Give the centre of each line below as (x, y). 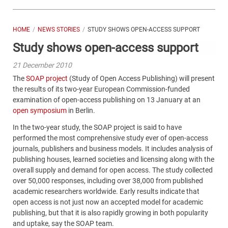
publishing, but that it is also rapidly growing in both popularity (110, 213)
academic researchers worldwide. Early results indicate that (106, 192)
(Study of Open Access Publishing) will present (141, 78)
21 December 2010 (42, 65)
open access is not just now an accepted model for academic (108, 202)
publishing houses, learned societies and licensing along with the (113, 160)
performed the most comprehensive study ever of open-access (110, 138)
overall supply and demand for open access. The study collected (113, 170)
